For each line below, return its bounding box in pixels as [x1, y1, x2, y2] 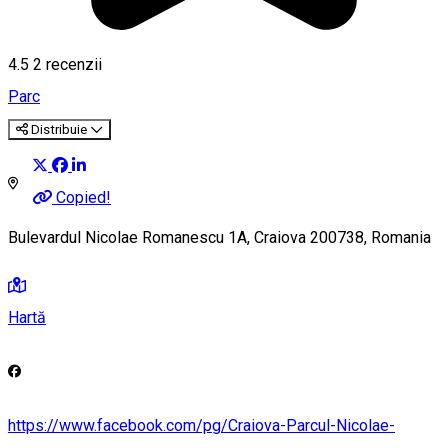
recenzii [42, 55, 102, 75]
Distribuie [31, 122, 87, 138]
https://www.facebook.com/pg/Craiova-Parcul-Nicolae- [8, 416, 395, 436]
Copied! [56, 188, 111, 207]
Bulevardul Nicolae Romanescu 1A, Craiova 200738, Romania [8, 227, 431, 247]
